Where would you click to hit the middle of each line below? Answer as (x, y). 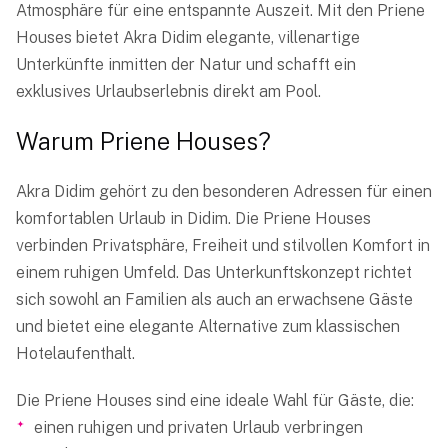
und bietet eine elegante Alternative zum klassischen (208, 327)
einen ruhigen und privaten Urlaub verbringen (198, 428)
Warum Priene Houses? (143, 141)
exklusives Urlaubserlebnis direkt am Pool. (168, 92)
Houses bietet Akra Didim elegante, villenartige (188, 38)
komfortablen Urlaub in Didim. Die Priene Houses (193, 219)
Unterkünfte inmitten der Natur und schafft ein (186, 65)
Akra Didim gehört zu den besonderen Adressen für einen (224, 192)
